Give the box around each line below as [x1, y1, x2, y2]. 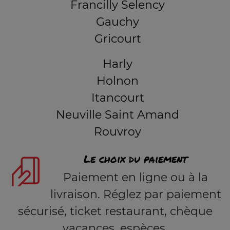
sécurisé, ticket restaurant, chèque [17, 204, 213, 218]
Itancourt [91, 91, 144, 105]
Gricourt [94, 32, 141, 46]
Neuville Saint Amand [56, 108, 179, 122]
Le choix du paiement [84, 151, 187, 166]
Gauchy [96, 15, 139, 29]
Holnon [97, 74, 139, 88]
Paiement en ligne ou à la [63, 170, 208, 184]
